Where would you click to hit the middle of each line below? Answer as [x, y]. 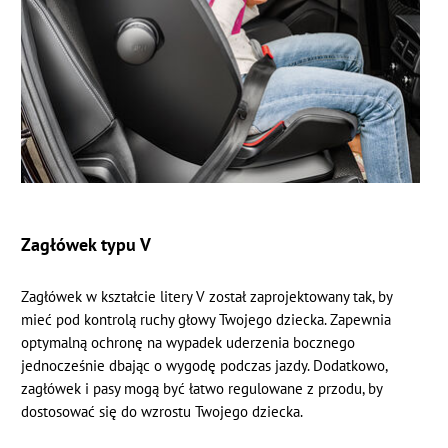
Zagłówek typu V [86, 243]
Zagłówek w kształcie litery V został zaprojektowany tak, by [207, 296]
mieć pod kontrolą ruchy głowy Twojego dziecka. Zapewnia [206, 319]
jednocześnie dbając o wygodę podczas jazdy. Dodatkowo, [204, 365]
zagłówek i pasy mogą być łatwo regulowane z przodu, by [202, 388]
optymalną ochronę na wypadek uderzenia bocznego [188, 342]
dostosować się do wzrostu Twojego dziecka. [162, 411]
